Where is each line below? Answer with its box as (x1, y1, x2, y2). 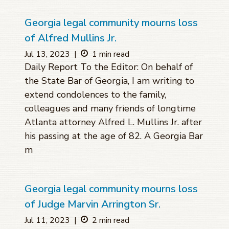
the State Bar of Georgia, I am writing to (25, 75, 194, 87)
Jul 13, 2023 (25, 49, 70, 60)
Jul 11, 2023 (25, 215, 70, 226)
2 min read (92, 215, 129, 226)
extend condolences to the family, (25, 88, 166, 101)
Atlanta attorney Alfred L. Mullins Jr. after (25, 116, 202, 129)
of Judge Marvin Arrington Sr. (25, 197, 161, 212)
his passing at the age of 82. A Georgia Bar (25, 130, 203, 143)
